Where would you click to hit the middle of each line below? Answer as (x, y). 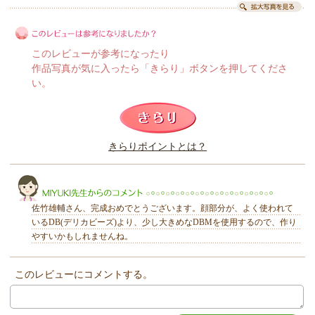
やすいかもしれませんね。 (82, 237)
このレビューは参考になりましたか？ (94, 128)
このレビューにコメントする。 (84, 275)
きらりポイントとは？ (157, 147)
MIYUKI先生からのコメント (77, 280)
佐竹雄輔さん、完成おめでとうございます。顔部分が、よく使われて (162, 208)
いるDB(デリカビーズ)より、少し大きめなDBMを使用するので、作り (164, 223)
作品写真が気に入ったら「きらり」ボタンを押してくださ (160, 69)
